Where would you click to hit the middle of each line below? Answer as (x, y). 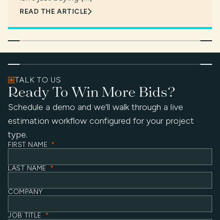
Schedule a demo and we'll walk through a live (96, 107)
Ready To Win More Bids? (92, 92)
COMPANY (26, 192)
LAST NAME (28, 168)
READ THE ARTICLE (54, 11)
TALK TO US (38, 80)
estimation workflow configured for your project (101, 121)
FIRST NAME (29, 144)
